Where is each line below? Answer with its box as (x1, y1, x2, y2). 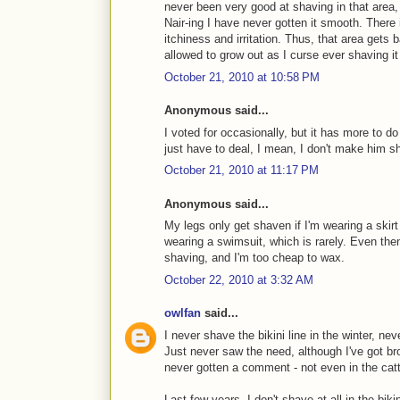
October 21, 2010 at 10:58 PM (164, 70, 320, 84)
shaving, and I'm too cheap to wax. (164, 251, 345, 265)
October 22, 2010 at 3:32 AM (164, 272, 313, 287)
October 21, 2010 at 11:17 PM (164, 163, 319, 178)
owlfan (164, 306, 201, 321)
